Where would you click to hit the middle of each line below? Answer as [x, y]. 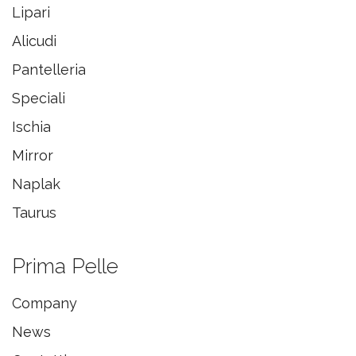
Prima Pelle [65, 267]
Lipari [31, 13]
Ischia [31, 127]
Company [44, 304]
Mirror [33, 156]
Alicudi [34, 41]
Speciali [39, 99]
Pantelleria [49, 70]
